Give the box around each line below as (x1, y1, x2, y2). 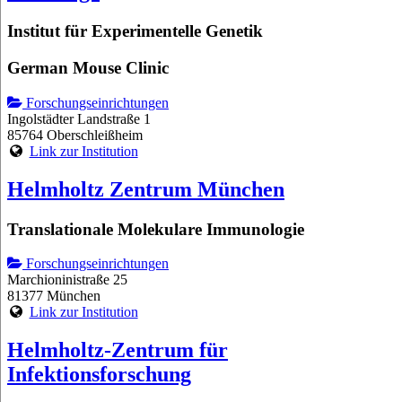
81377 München (7, 288, 100, 304)
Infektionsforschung (7, 363, 191, 387)
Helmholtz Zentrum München (7, 177, 284, 201)
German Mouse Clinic (7, 58, 169, 78)
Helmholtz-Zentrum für (7, 338, 228, 363)
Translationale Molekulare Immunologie (7, 219, 304, 239)
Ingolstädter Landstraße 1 (7, 110, 151, 127)
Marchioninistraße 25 (7, 272, 127, 288)
